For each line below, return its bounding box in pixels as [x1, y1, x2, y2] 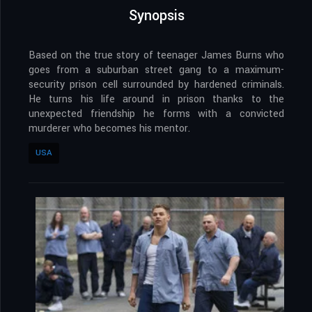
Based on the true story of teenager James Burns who [29, 48, 284, 63]
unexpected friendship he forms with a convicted [29, 107, 284, 122]
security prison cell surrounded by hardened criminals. [29, 77, 284, 93]
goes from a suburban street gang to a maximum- [29, 63, 284, 78]
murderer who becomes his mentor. [29, 121, 190, 136]
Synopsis [128, 6, 185, 26]
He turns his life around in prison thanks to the [29, 92, 284, 107]
